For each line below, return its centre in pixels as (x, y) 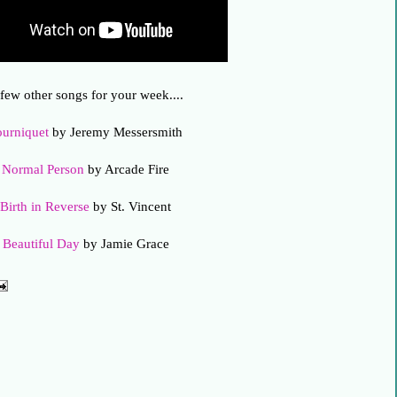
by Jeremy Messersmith (116, 132)
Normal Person (43, 169)
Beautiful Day (41, 244)
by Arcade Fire (127, 169)
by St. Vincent (130, 206)
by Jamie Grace (124, 244)
